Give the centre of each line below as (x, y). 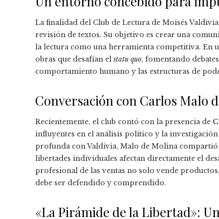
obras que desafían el (74, 59)
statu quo (127, 59)
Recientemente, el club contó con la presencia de (124, 121)
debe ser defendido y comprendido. (101, 183)
